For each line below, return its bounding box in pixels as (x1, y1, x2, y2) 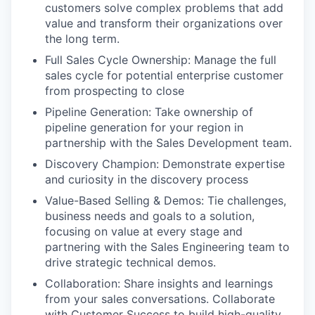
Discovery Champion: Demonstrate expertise (45, 157, 285, 171)
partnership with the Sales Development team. (45, 136, 292, 150)
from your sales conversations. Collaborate (45, 292, 275, 306)
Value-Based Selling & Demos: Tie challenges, (45, 193, 286, 207)
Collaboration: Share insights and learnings (45, 276, 273, 290)
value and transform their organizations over (45, 16, 283, 30)
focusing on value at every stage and (45, 224, 243, 238)
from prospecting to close (45, 84, 184, 98)
